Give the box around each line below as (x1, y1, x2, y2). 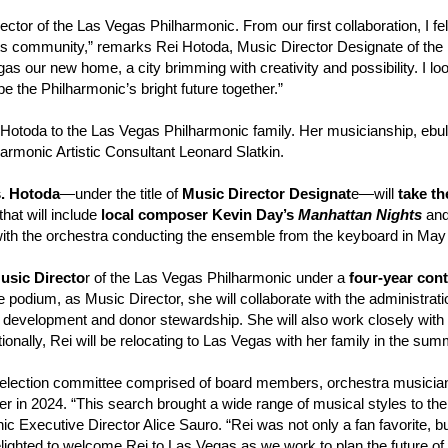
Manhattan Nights (298, 206, 422, 223)
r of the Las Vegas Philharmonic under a (85, 269, 349, 286)
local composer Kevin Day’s (101, 206, 298, 223)
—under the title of (60, 185, 182, 202)
